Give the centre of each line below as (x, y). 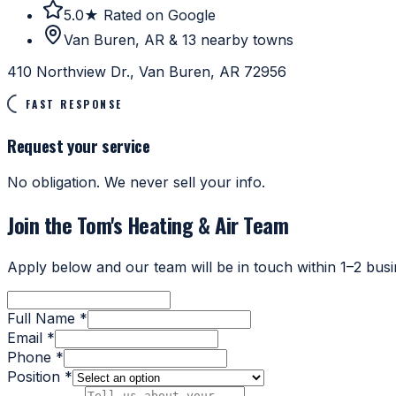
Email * (31, 338)
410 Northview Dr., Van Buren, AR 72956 (147, 72)
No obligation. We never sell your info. (136, 183)
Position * (40, 377)
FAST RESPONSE (74, 104)
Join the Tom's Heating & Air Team (148, 225)
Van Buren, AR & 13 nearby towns (179, 40)
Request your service (79, 145)
